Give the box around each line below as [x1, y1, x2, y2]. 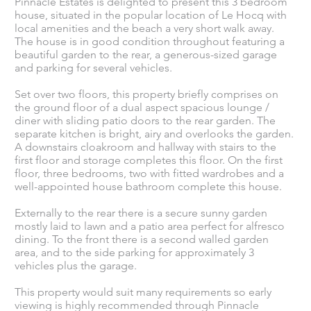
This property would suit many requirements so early [15, 285, 272, 299]
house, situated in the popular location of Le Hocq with [15, 8, 287, 22]
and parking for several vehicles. [15, 60, 173, 74]
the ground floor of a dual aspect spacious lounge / [15, 100, 270, 114]
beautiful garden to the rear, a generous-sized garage [15, 47, 278, 61]
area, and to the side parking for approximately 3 [15, 245, 255, 259]
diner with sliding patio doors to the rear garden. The [15, 113, 276, 127]
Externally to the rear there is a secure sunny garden [15, 205, 268, 219]
